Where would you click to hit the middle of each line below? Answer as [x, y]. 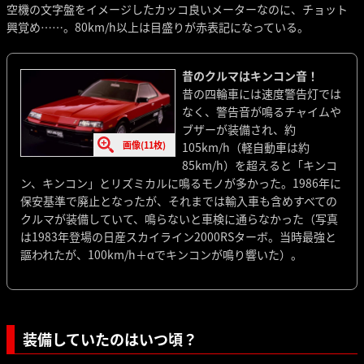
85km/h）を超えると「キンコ [259, 165]
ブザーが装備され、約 [238, 129]
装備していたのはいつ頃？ [110, 338]
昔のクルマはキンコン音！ [250, 75]
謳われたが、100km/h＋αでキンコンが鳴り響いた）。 [161, 254]
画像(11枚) [145, 145]
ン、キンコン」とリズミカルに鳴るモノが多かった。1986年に [181, 182]
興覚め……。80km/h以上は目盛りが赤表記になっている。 [158, 26]
